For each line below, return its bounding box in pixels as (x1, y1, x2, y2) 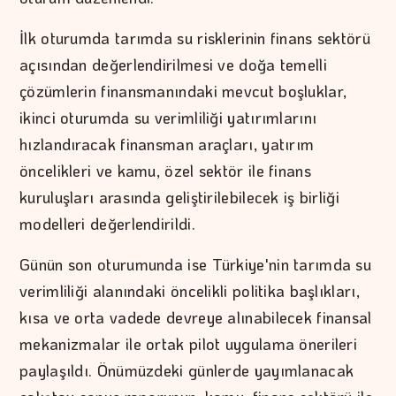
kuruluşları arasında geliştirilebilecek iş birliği (19, 186, 339, 208)
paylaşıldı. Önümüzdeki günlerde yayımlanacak (19, 359, 354, 381)
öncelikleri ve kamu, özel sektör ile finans (19, 159, 311, 181)
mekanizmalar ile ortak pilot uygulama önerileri (19, 332, 358, 354)
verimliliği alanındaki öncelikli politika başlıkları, (19, 279, 360, 301)
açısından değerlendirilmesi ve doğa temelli (19, 53, 327, 75)
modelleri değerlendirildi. (19, 212, 201, 234)
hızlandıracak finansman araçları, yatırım (19, 133, 315, 155)
